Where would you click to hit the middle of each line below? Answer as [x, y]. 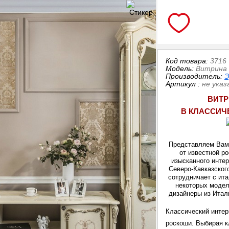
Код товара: [188, 61]
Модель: [181, 69]
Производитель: [195, 76]
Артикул [181, 84]
